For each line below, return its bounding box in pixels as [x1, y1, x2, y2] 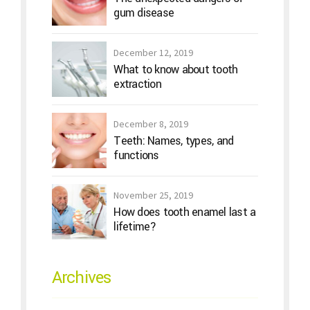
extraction [113, 75, 161, 92]
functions [113, 147, 159, 163]
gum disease [113, 4, 174, 21]
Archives [51, 265, 111, 289]
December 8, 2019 [113, 117, 189, 130]
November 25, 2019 [113, 188, 194, 201]
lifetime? [113, 218, 156, 235]
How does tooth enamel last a [113, 203, 256, 220]
